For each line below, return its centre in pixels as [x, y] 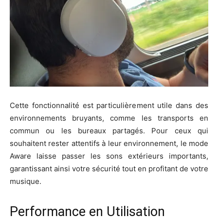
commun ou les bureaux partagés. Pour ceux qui [109, 130]
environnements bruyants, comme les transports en [109, 118]
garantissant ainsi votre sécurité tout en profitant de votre [109, 168]
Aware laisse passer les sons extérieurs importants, [109, 156]
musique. [26, 181]
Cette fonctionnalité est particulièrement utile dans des [109, 105]
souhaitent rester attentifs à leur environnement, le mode [109, 143]
